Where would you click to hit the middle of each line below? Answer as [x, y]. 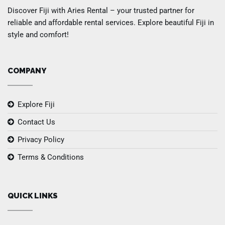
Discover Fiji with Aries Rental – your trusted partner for [101, 11]
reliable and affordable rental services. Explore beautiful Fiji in [111, 23]
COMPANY [27, 71]
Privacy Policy [41, 140]
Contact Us [36, 122]
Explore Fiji [36, 105]
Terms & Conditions [51, 157]
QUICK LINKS [33, 196]
